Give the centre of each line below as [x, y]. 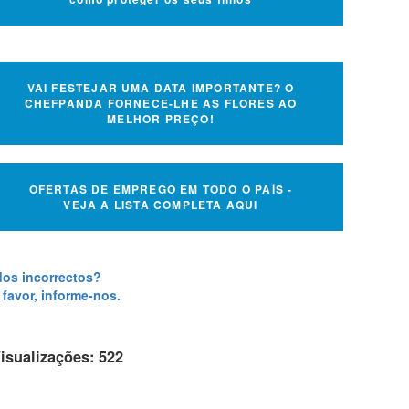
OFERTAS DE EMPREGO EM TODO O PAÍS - [161, 189]
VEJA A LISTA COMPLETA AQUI [161, 204]
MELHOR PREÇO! [161, 118]
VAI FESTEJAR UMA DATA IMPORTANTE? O [161, 87]
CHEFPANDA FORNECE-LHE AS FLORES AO [161, 103]
